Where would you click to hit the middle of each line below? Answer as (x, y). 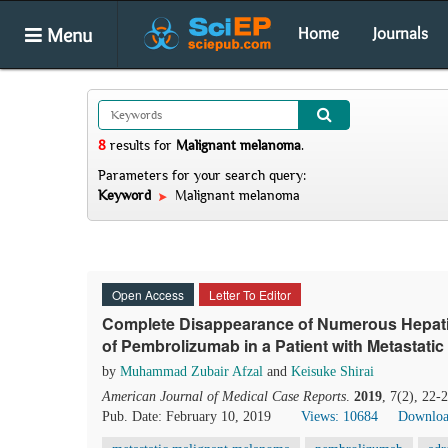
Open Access (148, 294)
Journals (400, 33)
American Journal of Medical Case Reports (224, 396)
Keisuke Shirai (332, 371)
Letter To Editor (250, 294)
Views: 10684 (339, 416)
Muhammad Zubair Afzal (191, 371)
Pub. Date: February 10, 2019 (186, 416)
